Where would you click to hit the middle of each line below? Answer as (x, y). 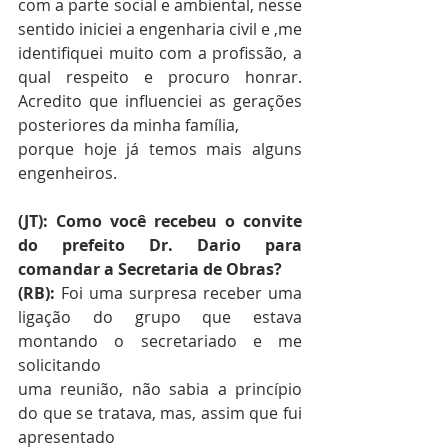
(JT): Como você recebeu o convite (160, 221)
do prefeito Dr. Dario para (160, 245)
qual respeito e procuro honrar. (160, 77)
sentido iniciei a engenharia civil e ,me (160, 29)
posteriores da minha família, (130, 125)
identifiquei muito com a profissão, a (160, 53)
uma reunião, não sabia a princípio (160, 389)
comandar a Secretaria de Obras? (152, 269)
